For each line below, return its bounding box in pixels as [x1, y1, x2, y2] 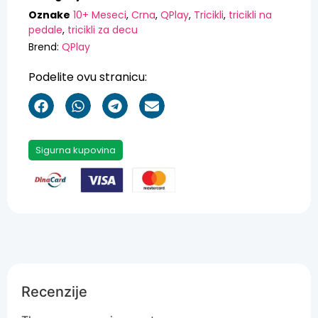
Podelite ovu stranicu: [28, 69, 147, 86]
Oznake [28, 7, 70, 22]
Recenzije [21, 283, 87, 301]
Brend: [28, 40, 62, 55]
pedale [28, 22, 62, 37]
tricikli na [229, 7, 272, 22]
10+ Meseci [73, 7, 126, 22]
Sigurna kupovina [35, 143, 116, 158]
